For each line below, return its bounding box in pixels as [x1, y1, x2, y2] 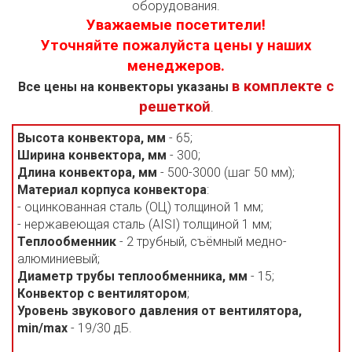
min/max [17, 321, 68, 335]
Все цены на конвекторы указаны [18, 79, 232, 94]
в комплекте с [232, 78, 334, 95]
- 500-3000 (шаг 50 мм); [157, 165, 295, 180]
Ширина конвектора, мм [17, 148, 167, 163]
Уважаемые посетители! [86, 16, 266, 34]
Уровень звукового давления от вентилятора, [17, 303, 302, 318]
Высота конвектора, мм [17, 130, 166, 145]
